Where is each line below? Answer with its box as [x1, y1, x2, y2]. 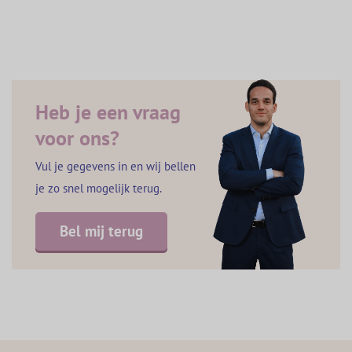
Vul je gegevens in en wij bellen [35, 159, 196, 174]
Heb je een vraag [35, 98, 181, 126]
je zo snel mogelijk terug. [35, 181, 161, 196]
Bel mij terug [59, 222, 143, 241]
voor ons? [35, 124, 119, 152]
